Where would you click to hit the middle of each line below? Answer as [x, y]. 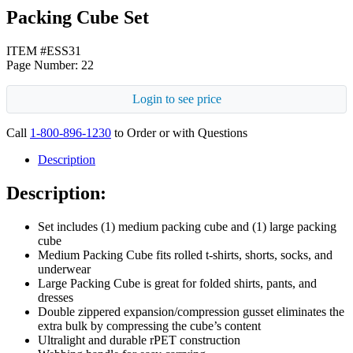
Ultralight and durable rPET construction [139, 340]
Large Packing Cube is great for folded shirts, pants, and [177, 283]
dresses [56, 297]
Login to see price [176, 98]
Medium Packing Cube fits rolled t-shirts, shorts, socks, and [185, 255]
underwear [64, 269]
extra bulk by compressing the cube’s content [149, 325]
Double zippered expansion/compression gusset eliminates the [191, 311]
